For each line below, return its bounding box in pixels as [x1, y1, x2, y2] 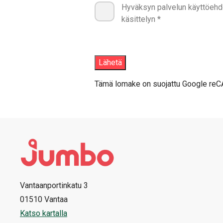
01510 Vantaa [20, 195, 68, 205]
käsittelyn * [121, 14, 161, 24]
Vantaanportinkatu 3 [20, 181, 88, 191]
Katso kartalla [20, 209, 67, 219]
